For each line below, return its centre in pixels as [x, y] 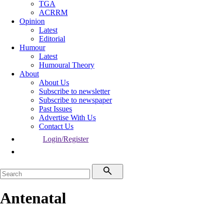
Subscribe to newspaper [75, 100]
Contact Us [56, 126]
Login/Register [66, 139]
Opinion [32, 21]
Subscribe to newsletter [74, 91]
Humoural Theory [67, 65]
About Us [54, 82]
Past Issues [55, 109]
